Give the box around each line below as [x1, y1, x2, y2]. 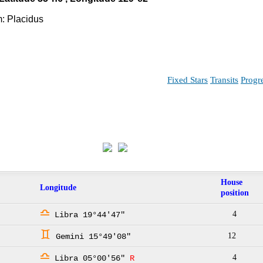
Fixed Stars [167, 75, 208, 85]
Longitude [40, 183, 76, 193]
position [221, 188, 249, 198]
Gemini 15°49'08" [51, 232, 131, 242]
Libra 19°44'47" [50, 210, 125, 220]
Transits [210, 75, 238, 85]
